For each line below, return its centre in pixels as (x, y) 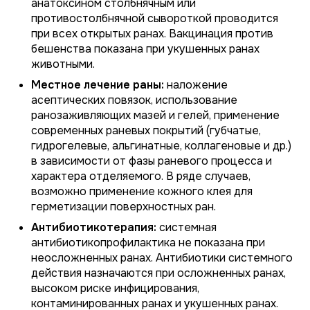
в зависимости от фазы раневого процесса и (152, 161)
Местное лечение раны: (98, 85)
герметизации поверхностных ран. (124, 207)
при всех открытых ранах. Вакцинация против (152, 34)
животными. (63, 64)
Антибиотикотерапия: (94, 227)
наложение (196, 85)
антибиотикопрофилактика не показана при (148, 243)
